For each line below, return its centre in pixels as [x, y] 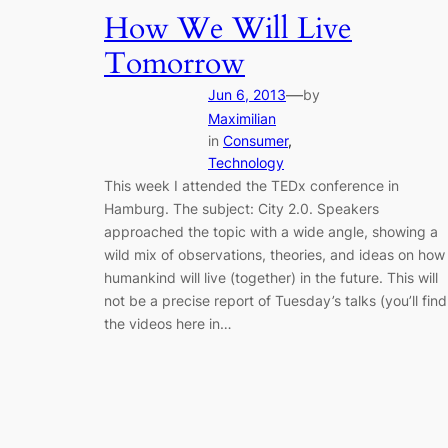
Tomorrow [174, 63]
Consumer [255, 140]
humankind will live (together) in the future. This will [271, 277]
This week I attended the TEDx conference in [251, 185]
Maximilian [242, 118]
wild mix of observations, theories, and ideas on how [274, 254]
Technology [246, 162]
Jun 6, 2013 [247, 94]
